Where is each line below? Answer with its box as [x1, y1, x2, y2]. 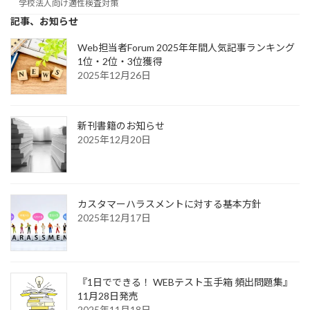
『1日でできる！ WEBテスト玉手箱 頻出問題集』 [77, 276, 293, 289]
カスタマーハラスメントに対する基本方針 [77, 198, 262, 210]
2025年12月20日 [77, 134, 151, 146]
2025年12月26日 [77, 69, 151, 82]
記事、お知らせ [10, 15, 78, 28]
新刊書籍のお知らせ [77, 120, 165, 132]
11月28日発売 [77, 290, 138, 302]
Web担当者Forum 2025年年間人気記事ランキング [77, 42, 295, 54]
